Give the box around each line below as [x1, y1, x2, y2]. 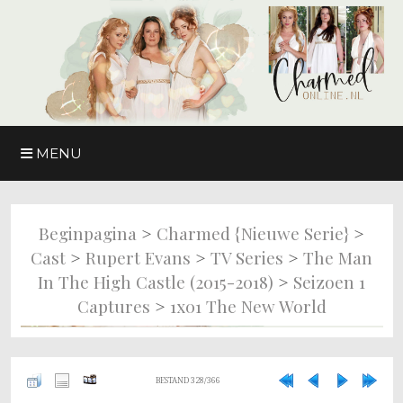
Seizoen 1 [293, 271, 365, 293]
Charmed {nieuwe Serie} [157, 222, 349, 245]
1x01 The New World [169, 295, 327, 318]
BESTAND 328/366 [155, 374, 220, 387]
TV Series [210, 246, 283, 269]
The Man [303, 246, 372, 269]
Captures [76, 295, 150, 318]
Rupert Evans [85, 246, 191, 269]
